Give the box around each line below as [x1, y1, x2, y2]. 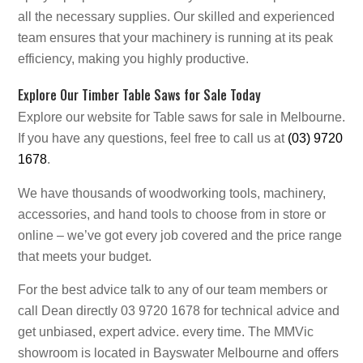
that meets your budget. [18, 249, 152, 263]
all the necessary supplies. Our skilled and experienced [18, 9, 335, 23]
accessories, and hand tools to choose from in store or [18, 207, 326, 221]
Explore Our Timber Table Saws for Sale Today [18, 84, 261, 105]
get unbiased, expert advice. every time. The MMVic [18, 324, 314, 339]
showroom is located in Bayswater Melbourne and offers [18, 345, 339, 360]
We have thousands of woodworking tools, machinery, [18, 186, 326, 200]
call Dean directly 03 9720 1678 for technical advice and [18, 303, 340, 318]
